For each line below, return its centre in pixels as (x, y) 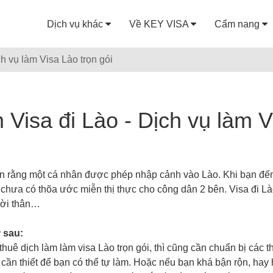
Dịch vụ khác (76, 24)
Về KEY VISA (160, 24)
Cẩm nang (238, 24)
